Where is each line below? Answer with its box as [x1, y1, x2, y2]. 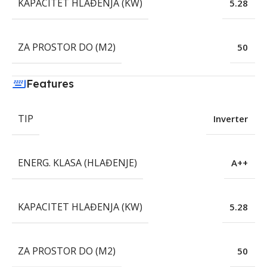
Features [26, 77, 74, 91]
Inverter [213, 113, 248, 125]
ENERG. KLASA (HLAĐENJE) [18, 156, 137, 170]
